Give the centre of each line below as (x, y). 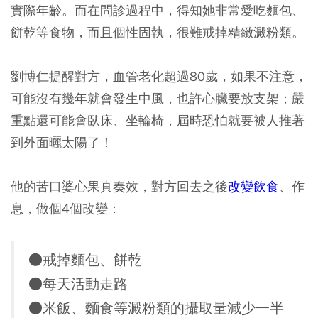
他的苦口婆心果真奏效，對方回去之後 (119, 186)
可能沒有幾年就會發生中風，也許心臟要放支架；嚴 (158, 98)
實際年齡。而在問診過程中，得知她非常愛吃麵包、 (158, 10)
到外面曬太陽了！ (62, 142)
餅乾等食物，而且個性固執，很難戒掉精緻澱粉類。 (158, 32)
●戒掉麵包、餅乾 (85, 260)
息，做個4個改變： (66, 208)
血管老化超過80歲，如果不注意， (210, 76)
